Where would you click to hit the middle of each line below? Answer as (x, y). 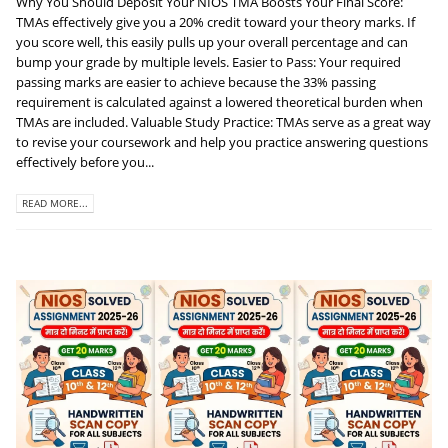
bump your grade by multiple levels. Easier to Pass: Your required (208, 62)
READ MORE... (55, 203)
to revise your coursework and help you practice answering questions (222, 142)
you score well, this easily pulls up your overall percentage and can (212, 42)
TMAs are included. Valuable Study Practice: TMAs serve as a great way (223, 122)
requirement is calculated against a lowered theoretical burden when (219, 102)
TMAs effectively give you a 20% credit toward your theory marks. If (215, 22)
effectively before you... (85, 162)
